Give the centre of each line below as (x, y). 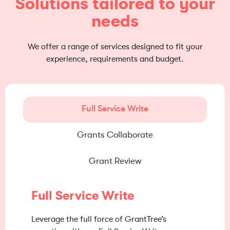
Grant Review (115, 161)
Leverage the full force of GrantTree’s (99, 219)
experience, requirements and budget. (115, 59)
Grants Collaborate (115, 135)
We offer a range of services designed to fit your (115, 46)
